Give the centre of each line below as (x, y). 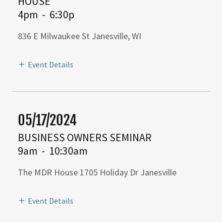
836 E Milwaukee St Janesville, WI (80, 36)
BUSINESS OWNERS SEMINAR (85, 138)
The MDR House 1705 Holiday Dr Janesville (97, 172)
